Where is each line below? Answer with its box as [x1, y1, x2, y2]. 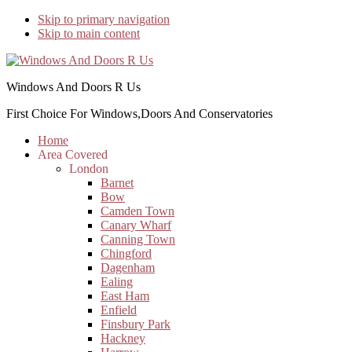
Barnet [101, 176, 134, 189]
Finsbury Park [101, 317, 170, 331]
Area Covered [38, 148, 108, 161]
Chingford [101, 247, 152, 260]
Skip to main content [38, 27, 140, 40]
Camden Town [101, 204, 174, 218]
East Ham [101, 289, 149, 302]
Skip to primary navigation [38, 13, 170, 26]
